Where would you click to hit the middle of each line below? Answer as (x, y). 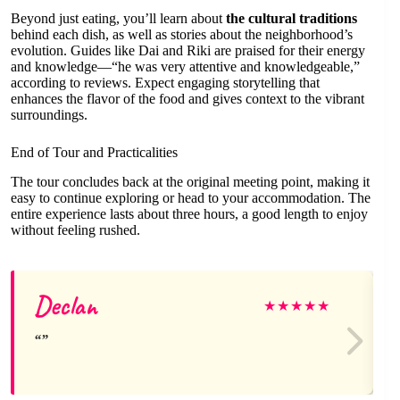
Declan (66, 306)
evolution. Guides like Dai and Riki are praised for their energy (188, 51)
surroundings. (49, 115)
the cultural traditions (292, 19)
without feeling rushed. (75, 230)
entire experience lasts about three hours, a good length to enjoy (189, 214)
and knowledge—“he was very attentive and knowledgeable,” (185, 67)
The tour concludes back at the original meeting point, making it (190, 182)
